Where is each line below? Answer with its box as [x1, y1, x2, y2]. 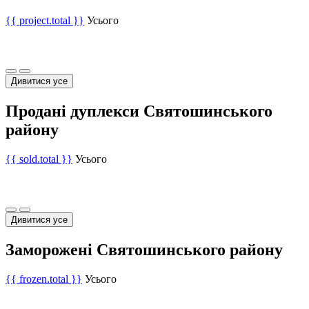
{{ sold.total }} [6, 152, 72, 165]
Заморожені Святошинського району [6, 240, 283, 259]
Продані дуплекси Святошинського [6, 101, 272, 120]
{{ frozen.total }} [6, 272, 82, 285]
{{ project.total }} [6, 14, 84, 27]
